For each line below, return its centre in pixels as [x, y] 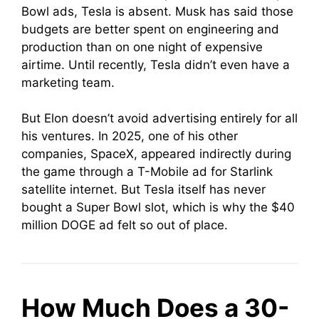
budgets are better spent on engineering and [150, 29]
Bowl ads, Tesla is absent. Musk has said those [157, 11]
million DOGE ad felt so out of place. [126, 225]
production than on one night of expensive [142, 47]
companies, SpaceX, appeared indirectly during [156, 154]
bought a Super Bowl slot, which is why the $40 [158, 207]
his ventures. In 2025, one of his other [130, 136]
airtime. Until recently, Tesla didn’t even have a [156, 64]
